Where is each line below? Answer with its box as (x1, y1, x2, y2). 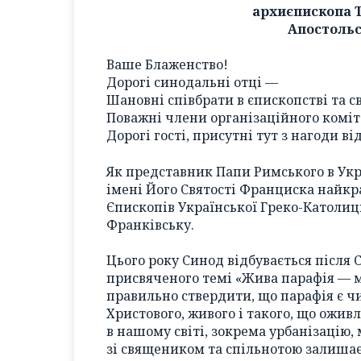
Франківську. (106, 215, 194, 234)
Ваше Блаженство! (106, 56, 228, 74)
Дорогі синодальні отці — (106, 73, 278, 92)
